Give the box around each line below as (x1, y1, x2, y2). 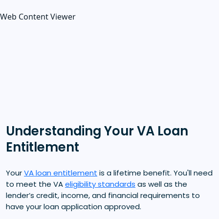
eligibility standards (65, 178, 135, 189)
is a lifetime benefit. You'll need (97, 167, 213, 178)
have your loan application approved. (6, 201, 141, 212)
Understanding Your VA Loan (6, 122, 188, 140)
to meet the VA (6, 178, 65, 189)
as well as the (135, 178, 187, 189)
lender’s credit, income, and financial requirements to (6, 190, 200, 200)
